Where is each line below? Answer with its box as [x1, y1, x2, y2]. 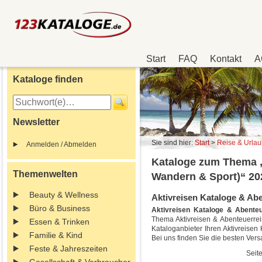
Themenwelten [13, 169, 78, 179]
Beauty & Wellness [29, 190, 98, 199]
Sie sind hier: [151, 139, 195, 147]
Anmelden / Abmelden [26, 140, 96, 149]
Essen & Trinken [29, 217, 89, 226]
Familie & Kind [29, 230, 82, 240]
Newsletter [13, 117, 60, 127]
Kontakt [210, 54, 242, 64]
